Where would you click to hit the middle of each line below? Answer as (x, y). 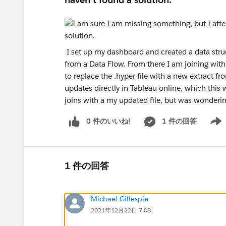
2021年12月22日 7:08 (121, 210)
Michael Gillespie (120, 199)
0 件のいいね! (108, 121)
